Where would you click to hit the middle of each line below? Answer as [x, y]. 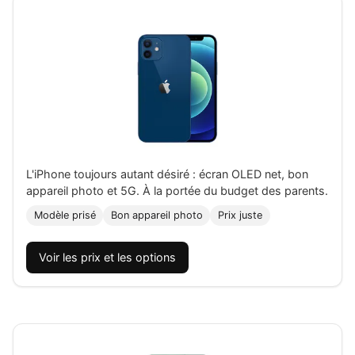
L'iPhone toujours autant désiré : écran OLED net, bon [167, 174]
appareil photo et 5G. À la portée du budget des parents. [177, 191]
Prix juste [240, 216]
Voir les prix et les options [107, 258]
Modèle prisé [65, 216]
